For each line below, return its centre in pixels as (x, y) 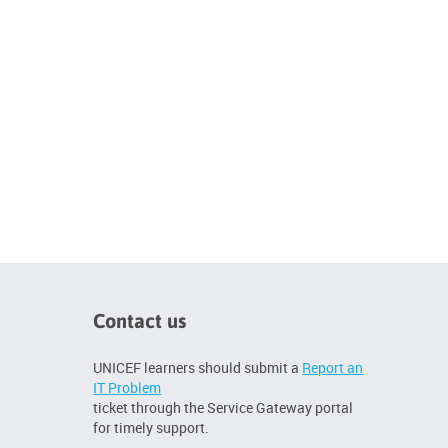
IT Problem (127, 388)
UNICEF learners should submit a (198, 368)
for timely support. (151, 428)
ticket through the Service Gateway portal (223, 408)
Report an (333, 368)
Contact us (140, 321)
